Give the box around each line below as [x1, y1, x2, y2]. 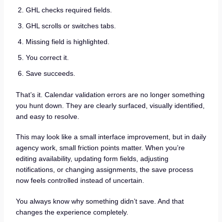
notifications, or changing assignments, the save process [15, 166, 193, 174]
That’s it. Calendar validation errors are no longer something [15, 90, 205, 99]
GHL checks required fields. [25, 5, 112, 14]
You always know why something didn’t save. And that [15, 197, 184, 206]
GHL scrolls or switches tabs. [25, 21, 116, 30]
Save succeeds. [25, 69, 75, 77]
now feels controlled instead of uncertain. [15, 176, 144, 185]
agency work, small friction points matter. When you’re [15, 144, 185, 152]
